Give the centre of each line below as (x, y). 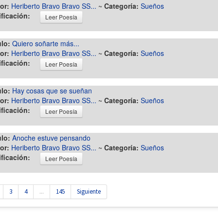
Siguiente (89, 191)
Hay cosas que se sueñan (52, 91)
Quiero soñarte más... (46, 43)
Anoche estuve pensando (51, 138)
